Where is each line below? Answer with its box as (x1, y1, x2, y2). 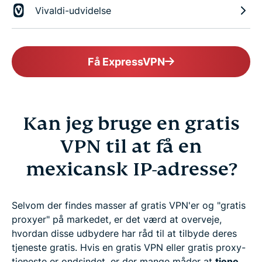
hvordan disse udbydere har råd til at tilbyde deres (12, 227, 237, 239)
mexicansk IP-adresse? (25, 157, 237, 181)
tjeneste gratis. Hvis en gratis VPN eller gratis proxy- (12, 241, 246, 253)
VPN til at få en (60, 134, 202, 158)
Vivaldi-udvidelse (35, 4, 111, 16)
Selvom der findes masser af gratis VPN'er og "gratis (12, 199, 246, 211)
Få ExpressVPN (88, 55, 165, 68)
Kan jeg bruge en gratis (22, 111, 240, 135)
